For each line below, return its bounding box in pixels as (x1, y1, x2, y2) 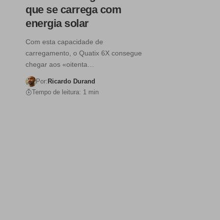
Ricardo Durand (47, 78, 95, 85)
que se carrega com (26, 3, 121, 16)
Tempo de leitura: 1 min (32, 88, 99, 96)
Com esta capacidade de (26, 38, 103, 46)
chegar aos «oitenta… (26, 60, 94, 69)
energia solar (26, 17, 89, 30)
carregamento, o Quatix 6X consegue (26, 49, 142, 57)
